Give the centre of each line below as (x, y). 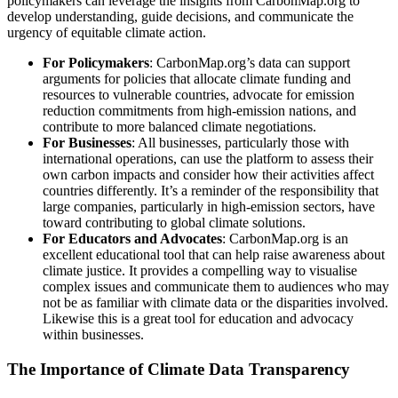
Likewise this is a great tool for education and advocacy (198, 319)
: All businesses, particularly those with (240, 143)
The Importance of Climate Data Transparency (179, 369)
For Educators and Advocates (132, 239)
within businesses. (93, 335)
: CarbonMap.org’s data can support (250, 63)
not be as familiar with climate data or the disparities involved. (215, 303)
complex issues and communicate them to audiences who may (216, 287)
